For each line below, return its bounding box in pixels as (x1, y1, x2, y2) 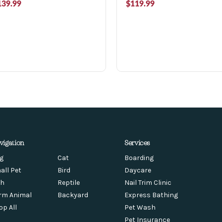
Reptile (57, 178, 80, 187)
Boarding (124, 153, 154, 162)
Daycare (124, 166, 151, 174)
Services (124, 138, 151, 147)
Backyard (57, 190, 89, 199)
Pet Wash (124, 203, 156, 212)
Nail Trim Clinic (124, 178, 171, 187)
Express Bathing (124, 190, 178, 199)
